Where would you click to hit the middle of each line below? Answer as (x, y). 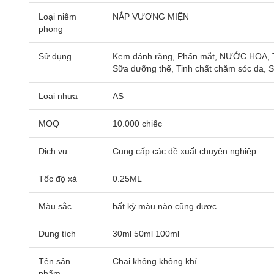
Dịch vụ (53, 151)
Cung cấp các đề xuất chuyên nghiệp (184, 151)
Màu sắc (55, 206)
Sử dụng (55, 56)
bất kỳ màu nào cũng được (165, 206)
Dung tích (57, 234)
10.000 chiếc (137, 124)
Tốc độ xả (58, 179)
